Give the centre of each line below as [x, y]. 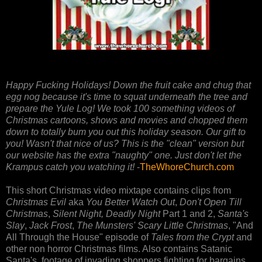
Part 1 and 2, [189, 213]
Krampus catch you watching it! [70, 167]
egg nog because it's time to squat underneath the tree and [127, 96]
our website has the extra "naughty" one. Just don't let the [124, 155]
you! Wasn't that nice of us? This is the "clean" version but [125, 143]
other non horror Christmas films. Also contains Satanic [119, 249]
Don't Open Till [211, 202]
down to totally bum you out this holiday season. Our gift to [126, 132]
